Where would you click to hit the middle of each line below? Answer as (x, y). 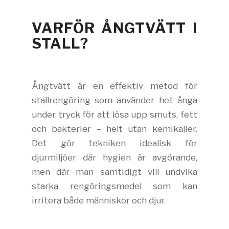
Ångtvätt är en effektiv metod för (114, 85)
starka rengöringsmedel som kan (114, 186)
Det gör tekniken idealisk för (114, 143)
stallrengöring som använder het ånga (114, 100)
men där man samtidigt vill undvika (114, 171)
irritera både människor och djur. (99, 200)
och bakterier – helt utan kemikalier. (114, 128)
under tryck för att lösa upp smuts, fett (114, 114)
